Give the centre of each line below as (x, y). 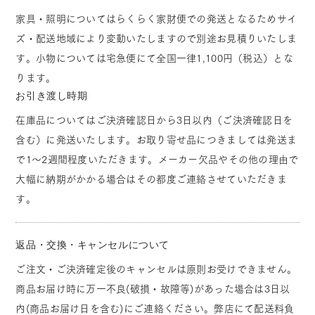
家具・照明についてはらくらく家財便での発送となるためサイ (156, 19)
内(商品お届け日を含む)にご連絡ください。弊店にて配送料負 (155, 308)
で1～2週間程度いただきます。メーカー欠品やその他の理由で (157, 159)
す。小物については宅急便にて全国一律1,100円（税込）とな (154, 58)
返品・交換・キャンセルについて (92, 244)
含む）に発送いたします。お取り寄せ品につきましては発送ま (156, 140)
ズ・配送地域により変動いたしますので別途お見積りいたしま (156, 38)
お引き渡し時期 (52, 95)
